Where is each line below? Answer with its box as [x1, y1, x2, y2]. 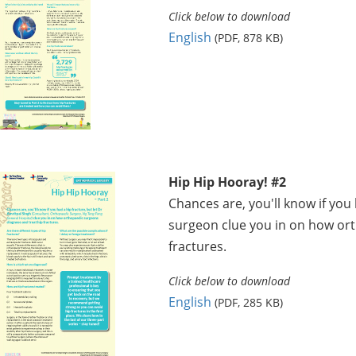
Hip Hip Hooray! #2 [168, 172, 286, 191]
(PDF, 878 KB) [214, 29, 283, 45]
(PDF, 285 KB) [214, 294, 283, 310]
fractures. [168, 237, 226, 255]
